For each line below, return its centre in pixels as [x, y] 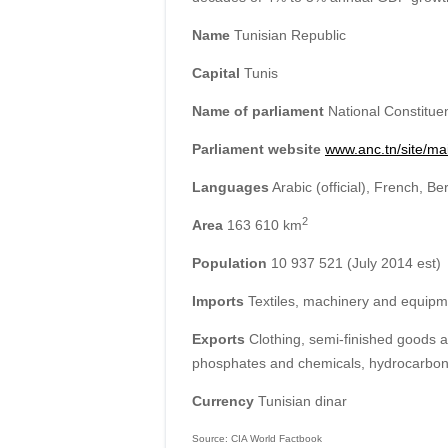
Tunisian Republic [287, 35]
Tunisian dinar [300, 401]
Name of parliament [257, 111]
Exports [218, 339]
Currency [222, 401]
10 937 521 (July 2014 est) [353, 263]
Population [229, 263]
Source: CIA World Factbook [256, 439]
